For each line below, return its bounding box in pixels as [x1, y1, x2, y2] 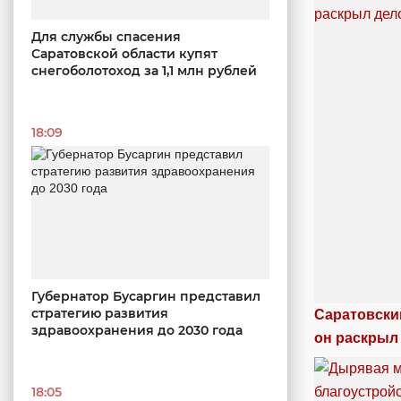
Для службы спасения [31, 28, 181, 45]
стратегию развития [31, 305, 168, 322]
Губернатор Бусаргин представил [31, 288, 260, 305]
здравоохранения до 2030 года [31, 322, 243, 339]
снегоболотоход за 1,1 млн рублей [31, 62, 257, 79]
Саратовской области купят [31, 45, 218, 62]
